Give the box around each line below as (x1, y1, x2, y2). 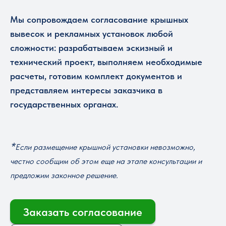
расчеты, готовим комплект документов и (10, 71, 182, 81)
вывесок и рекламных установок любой (10, 28, 173, 39)
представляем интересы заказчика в (10, 85, 162, 95)
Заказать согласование (23, 205, 142, 218)
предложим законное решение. (10, 171, 118, 180)
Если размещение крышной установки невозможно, (15, 142, 195, 152)
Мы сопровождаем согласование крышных (10, 14, 188, 25)
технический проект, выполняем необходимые (10, 56, 202, 67)
